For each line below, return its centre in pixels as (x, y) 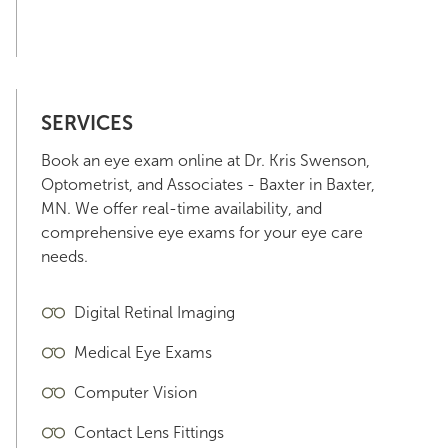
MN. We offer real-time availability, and (181, 208)
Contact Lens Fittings (149, 432)
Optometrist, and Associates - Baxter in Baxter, (208, 184)
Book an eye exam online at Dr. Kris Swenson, (205, 160)
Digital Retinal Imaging (154, 312)
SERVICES (87, 123)
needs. (64, 256)
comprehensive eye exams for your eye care (202, 232)
